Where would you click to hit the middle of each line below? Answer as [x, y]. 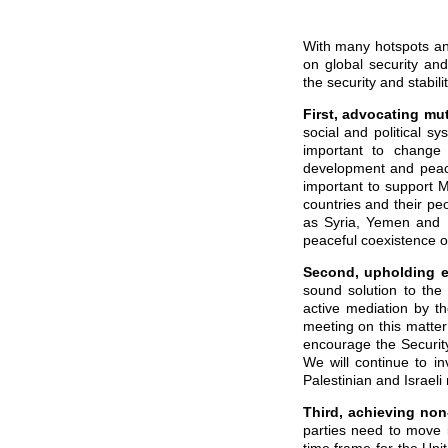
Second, [330, 272]
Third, [325, 412]
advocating [381, 114]
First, [320, 114]
